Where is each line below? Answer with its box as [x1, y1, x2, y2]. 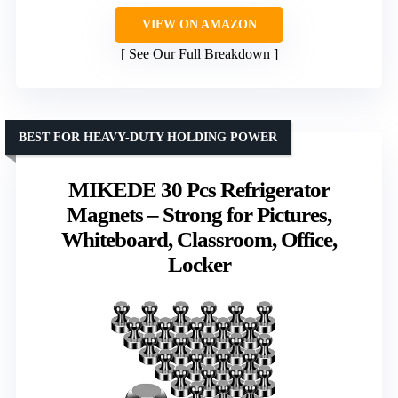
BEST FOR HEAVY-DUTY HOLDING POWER [19, 130, 277, 144]
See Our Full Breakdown [128, 45, 270, 61]
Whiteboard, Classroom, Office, [61, 227, 337, 251]
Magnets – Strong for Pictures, [67, 202, 331, 227]
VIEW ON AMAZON [141, 17, 257, 31]
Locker [167, 251, 231, 276]
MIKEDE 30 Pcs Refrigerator [68, 177, 330, 202]
